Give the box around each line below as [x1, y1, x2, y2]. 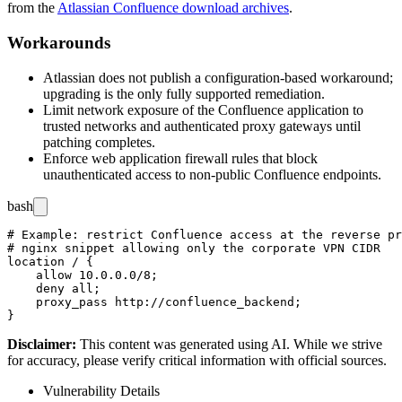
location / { [7, 254, 93, 268]
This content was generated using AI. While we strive [80, 336, 382, 352]
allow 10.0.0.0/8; [7, 267, 158, 282]
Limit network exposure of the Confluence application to [43, 101, 363, 118]
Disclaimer [7, 336, 72, 352]
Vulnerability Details [43, 382, 160, 398]
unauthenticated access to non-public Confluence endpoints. [43, 166, 381, 182]
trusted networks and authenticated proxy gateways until [43, 118, 361, 134]
